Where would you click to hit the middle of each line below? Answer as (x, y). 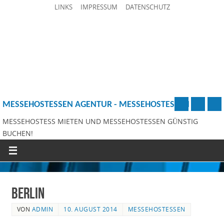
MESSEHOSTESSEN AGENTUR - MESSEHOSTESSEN (96, 105)
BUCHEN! (18, 133)
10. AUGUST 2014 (90, 209)
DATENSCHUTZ (147, 7)
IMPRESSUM (99, 7)
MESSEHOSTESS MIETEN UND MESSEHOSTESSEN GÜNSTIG (100, 121)
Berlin (28, 193)
